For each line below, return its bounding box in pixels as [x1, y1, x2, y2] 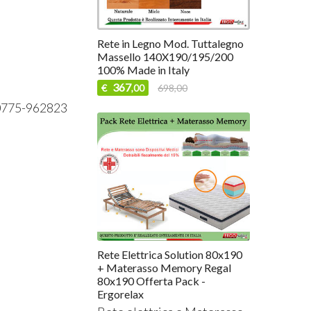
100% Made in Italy [97, 62, 190, 76]
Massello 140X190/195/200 [97, 49, 234, 63]
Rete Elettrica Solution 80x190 [97, 248, 243, 262]
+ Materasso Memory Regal [97, 261, 232, 275]
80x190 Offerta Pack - [97, 274, 206, 288]
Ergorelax [97, 287, 144, 301]
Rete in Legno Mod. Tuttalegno [97, 36, 244, 50]
